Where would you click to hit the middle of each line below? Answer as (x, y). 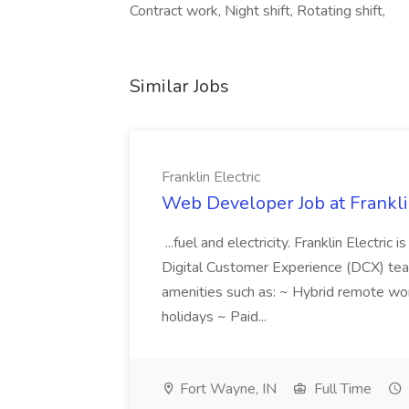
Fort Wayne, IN (226, 389)
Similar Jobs (179, 86)
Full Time (341, 389)
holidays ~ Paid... (216, 317)
